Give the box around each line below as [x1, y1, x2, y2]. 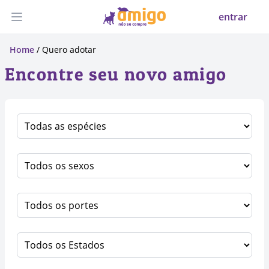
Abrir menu [16, 16, 68, 30]
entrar [219, 10, 247, 23]
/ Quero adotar [34, 44, 96, 55]
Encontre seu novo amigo [5, 63, 227, 85]
